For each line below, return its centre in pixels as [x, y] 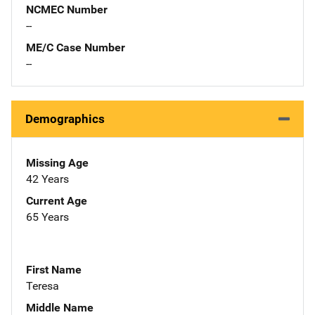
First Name [54, 269]
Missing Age [57, 162]
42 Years [47, 179]
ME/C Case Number [76, 47]
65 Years [47, 217]
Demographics [65, 118]
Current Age [57, 200]
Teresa [43, 285]
